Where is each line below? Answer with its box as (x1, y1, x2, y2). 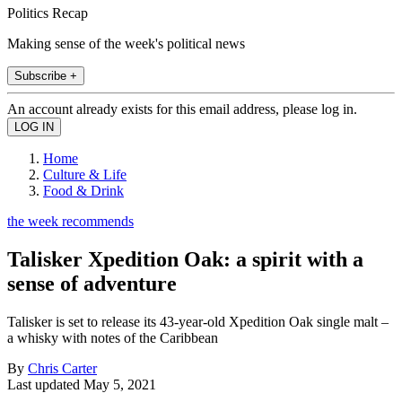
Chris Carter (28, 360, 97, 376)
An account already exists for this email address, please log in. (7, 100, 357, 117)
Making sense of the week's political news (7, 35, 245, 51)
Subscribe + (14, 68, 77, 83)
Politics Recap (7, 4, 88, 21)
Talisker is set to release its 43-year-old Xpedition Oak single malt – (7, 313, 389, 329)
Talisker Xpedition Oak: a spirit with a (7, 247, 363, 271)
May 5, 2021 (83, 376, 156, 392)
